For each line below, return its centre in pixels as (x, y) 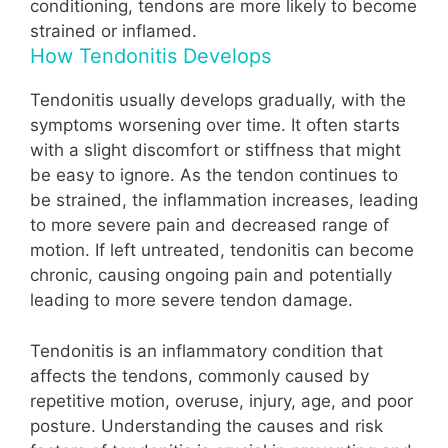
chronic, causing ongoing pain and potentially (211, 275)
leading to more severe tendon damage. (191, 300)
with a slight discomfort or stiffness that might (215, 150)
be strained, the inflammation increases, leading (224, 200)
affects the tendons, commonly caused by (199, 375)
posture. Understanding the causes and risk (206, 425)
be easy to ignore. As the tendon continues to (214, 175)
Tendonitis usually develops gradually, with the (218, 100)
